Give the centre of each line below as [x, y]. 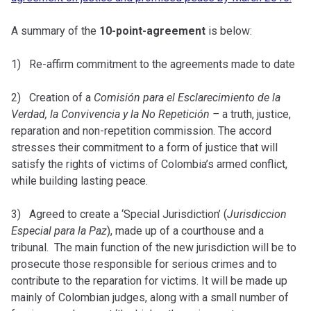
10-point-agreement [152, 31]
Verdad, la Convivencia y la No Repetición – [117, 114]
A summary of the [55, 31]
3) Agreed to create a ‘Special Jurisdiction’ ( [119, 214]
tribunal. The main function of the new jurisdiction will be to [154, 247]
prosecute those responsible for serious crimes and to [144, 264]
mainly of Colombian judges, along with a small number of [150, 297]
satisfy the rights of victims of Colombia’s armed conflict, [149, 164]
